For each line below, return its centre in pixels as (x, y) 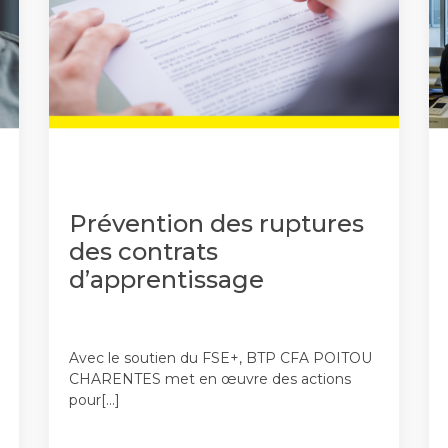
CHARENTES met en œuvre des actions (210, 379)
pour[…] (94, 400)
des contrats (143, 251)
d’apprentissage (166, 279)
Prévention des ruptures (216, 223)
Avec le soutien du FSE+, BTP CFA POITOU (220, 358)
